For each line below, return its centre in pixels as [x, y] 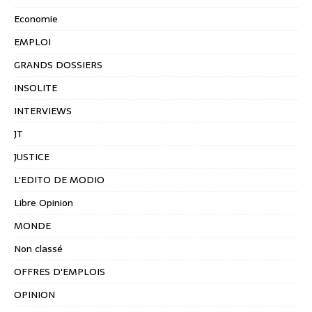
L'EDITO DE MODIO [59, 180]
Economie [36, 19]
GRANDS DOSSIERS [58, 65]
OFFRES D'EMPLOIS [60, 272]
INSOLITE [36, 88]
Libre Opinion [44, 203]
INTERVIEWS [43, 111]
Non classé [38, 249]
